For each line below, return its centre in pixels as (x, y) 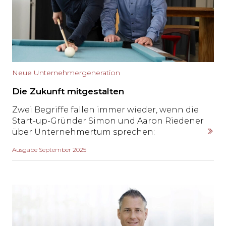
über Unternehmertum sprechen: (83, 132)
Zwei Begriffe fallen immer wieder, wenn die (105, 109)
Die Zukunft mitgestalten (68, 91)
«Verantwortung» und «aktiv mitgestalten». (102, 143)
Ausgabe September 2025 (49, 149)
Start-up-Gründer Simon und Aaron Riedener (108, 121)
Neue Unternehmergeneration (66, 73)
